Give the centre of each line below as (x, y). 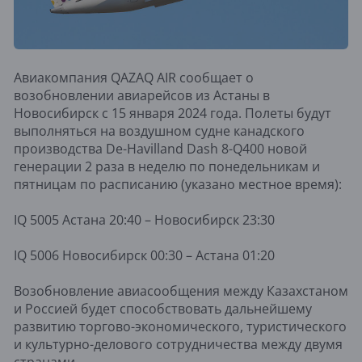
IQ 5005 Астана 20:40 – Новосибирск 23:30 (144, 219)
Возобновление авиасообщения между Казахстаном (181, 290)
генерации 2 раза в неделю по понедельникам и (167, 166)
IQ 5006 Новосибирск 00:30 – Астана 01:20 (144, 255)
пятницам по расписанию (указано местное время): (178, 184)
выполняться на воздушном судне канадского (159, 130)
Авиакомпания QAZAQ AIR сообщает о (134, 77)
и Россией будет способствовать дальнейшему (163, 308)
